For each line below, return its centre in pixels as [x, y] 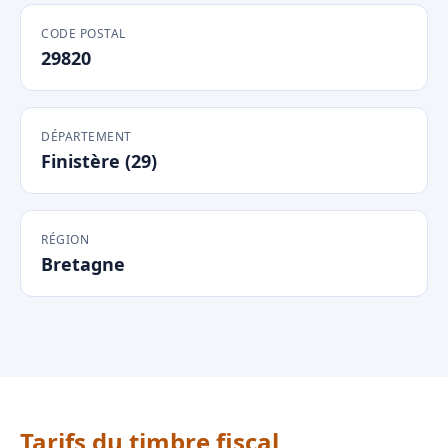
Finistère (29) [99, 161]
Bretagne [83, 264]
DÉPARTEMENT [86, 136]
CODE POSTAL [83, 33]
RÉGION [65, 239]
